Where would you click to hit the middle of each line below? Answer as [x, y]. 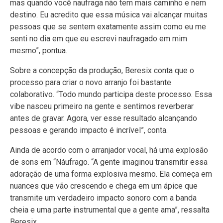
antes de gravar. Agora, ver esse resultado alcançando [104, 118]
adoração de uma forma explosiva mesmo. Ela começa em [111, 174]
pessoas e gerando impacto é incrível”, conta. [89, 130]
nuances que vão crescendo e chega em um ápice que [104, 186]
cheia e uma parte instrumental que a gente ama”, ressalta [110, 210]
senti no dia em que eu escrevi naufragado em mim [99, 38]
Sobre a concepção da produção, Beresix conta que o [102, 70]
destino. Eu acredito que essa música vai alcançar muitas [109, 14]
